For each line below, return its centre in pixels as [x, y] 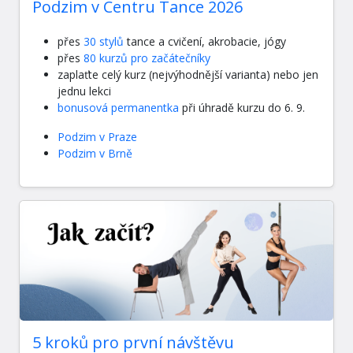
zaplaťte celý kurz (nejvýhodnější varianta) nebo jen [188, 75]
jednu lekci [84, 91]
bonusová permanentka [118, 108]
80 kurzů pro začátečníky [147, 58]
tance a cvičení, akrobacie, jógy [205, 42]
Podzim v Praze [97, 137]
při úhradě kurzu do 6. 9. [242, 108]
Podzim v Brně [95, 154]
